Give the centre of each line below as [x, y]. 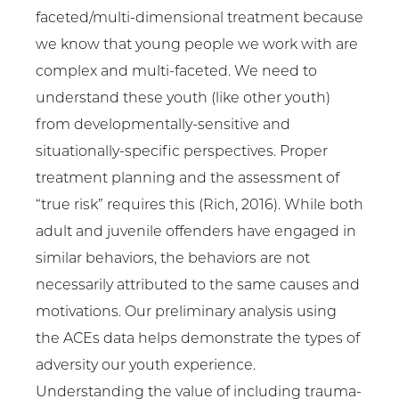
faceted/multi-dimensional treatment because [199, 19]
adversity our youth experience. [146, 366]
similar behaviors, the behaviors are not [173, 260]
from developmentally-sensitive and [163, 126]
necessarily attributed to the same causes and [198, 286]
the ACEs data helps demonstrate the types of [198, 340]
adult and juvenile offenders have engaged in [196, 233]
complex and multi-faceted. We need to [176, 73]
